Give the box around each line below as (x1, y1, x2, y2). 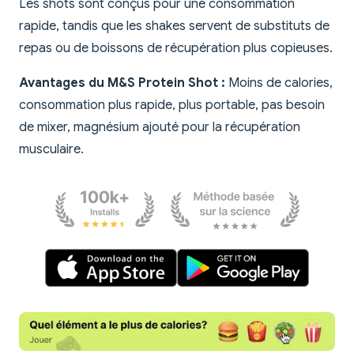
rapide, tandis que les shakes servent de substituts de (19, 18, 330, 35)
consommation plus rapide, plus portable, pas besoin (19, 97, 325, 114)
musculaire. (19, 141, 84, 158)
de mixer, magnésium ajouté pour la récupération (19, 119, 300, 136)
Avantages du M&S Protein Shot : (19, 75, 225, 92)
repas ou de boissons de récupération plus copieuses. (19, 40, 333, 57)
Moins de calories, (225, 75, 333, 92)
